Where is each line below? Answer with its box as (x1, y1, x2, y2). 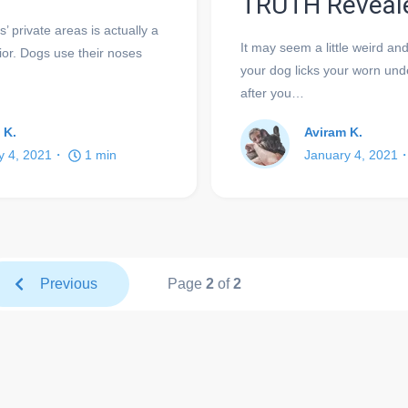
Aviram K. (304, 124, 362, 139)
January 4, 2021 (304, 147, 398, 162)
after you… (240, 85, 304, 100)
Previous (40, 275, 98, 291)
